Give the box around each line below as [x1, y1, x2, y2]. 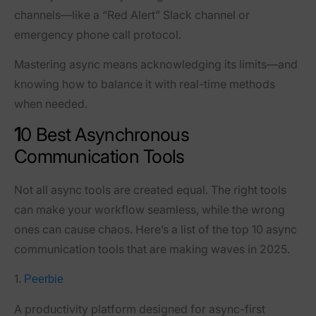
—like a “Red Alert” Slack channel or [61, 8, 250, 23]
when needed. [14, 97, 87, 111]
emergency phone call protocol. [14, 28, 181, 42]
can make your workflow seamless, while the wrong [14, 202, 285, 217]
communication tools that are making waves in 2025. [14, 241, 290, 256]
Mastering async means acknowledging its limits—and [14, 57, 298, 72]
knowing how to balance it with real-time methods [14, 77, 275, 92]
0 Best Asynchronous [20, 123, 189, 146]
